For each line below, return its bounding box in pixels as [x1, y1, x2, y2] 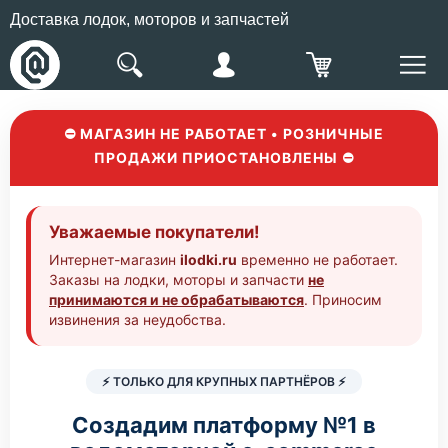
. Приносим [304, 291, 382, 308]
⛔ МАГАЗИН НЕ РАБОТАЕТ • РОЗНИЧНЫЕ [64, 125, 384, 142]
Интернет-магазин [49, 251, 180, 268]
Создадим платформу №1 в [72, 412, 376, 438]
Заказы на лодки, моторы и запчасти [49, 271, 308, 288]
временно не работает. [237, 251, 398, 268]
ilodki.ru [180, 251, 237, 268]
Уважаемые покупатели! [49, 222, 260, 242]
